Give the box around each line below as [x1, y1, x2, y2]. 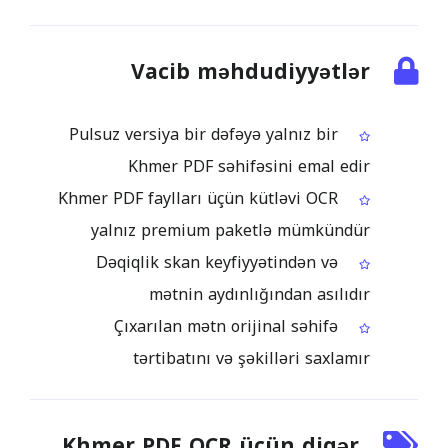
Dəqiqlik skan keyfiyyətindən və [96, 247, 338, 278]
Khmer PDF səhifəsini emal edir [128, 151, 370, 182]
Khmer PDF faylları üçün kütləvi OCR [58, 183, 338, 214]
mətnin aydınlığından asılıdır [149, 279, 370, 310]
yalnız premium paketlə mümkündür [91, 215, 370, 246]
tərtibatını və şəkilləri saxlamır [133, 343, 370, 374]
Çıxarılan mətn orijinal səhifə [114, 311, 338, 342]
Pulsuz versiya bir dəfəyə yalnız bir [69, 119, 338, 150]
